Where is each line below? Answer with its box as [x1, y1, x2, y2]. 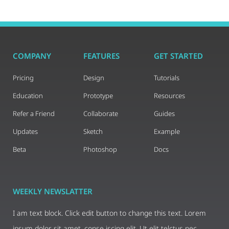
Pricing [13, 73, 34, 82]
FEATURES [83, 50, 120, 61]
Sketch [83, 126, 103, 136]
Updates [13, 126, 38, 136]
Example [153, 126, 180, 136]
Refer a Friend [13, 108, 55, 118]
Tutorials [153, 73, 179, 82]
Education [13, 90, 43, 100]
